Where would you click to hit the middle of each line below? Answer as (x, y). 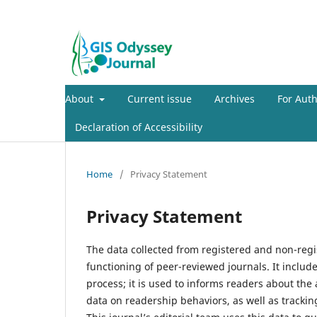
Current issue (159, 98)
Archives (234, 98)
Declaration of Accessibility (139, 127)
